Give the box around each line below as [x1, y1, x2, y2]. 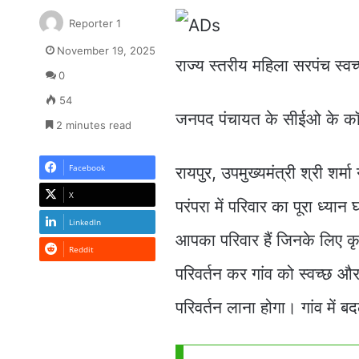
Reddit [68, 243, 94, 255]
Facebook [68, 161, 105, 173]
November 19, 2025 [56, 43, 155, 57]
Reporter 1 [68, 16, 121, 30]
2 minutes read [52, 118, 131, 131]
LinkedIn [68, 216, 101, 228]
